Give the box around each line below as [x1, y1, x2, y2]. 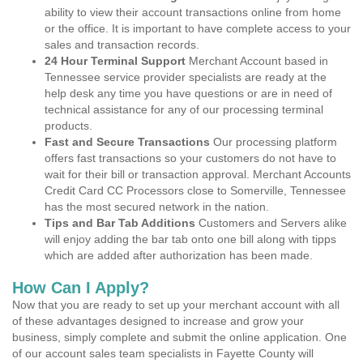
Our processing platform [210, 135, 337, 148]
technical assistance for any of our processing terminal [45, 103, 323, 116]
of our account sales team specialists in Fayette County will [12, 347, 314, 360]
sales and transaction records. [45, 38, 199, 51]
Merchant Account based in [186, 54, 328, 67]
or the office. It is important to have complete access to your [45, 22, 351, 35]
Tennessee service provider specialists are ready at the [45, 70, 327, 83]
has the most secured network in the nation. [45, 200, 269, 213]
